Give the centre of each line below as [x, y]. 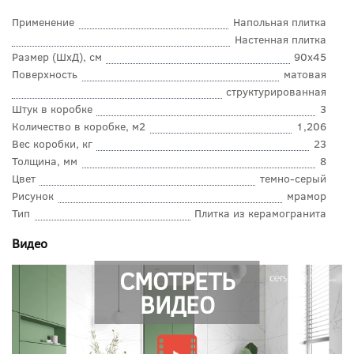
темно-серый [293, 179]
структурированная [276, 92]
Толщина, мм [45, 161]
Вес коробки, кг [52, 144]
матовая [305, 74]
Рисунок [33, 196]
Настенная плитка [281, 40]
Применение [43, 22]
